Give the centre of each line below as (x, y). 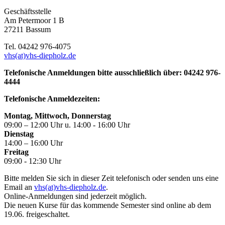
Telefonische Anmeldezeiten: (52, 98)
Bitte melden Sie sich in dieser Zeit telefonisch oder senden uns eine (111, 178)
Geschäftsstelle (28, 11)
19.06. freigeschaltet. (37, 214)
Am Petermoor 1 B (34, 20)
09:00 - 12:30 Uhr (33, 161)
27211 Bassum (27, 29)
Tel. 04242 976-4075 (37, 46)
